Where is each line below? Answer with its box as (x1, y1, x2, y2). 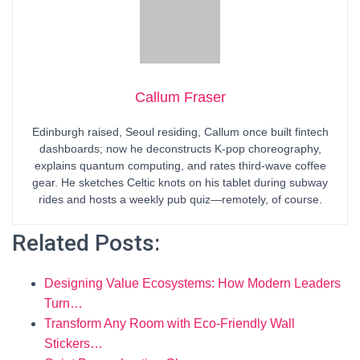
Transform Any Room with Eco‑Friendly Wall (44, 317, 295, 330)
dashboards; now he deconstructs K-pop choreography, (39, 142, 321, 155)
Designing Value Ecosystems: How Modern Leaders (44, 276, 341, 290)
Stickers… (44, 337, 103, 350)
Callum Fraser (134, 89, 226, 105)
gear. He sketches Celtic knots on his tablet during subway (32, 176, 328, 189)
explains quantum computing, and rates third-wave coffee (34, 159, 326, 172)
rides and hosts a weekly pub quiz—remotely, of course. (38, 193, 322, 206)
